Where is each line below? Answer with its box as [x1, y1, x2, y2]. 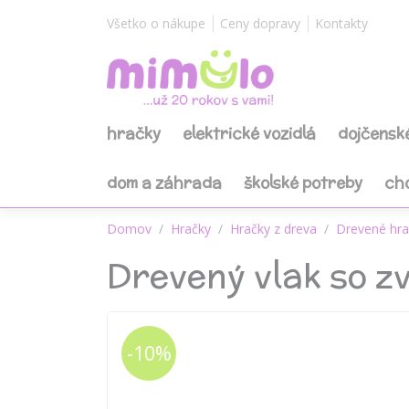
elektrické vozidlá [183, 122, 316, 144]
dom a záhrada [107, 172, 222, 194]
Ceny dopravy [220, 15, 300, 32]
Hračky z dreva [230, 220, 317, 237]
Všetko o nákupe [107, 15, 205, 32]
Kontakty [315, 15, 368, 32]
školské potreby [244, 172, 362, 194]
